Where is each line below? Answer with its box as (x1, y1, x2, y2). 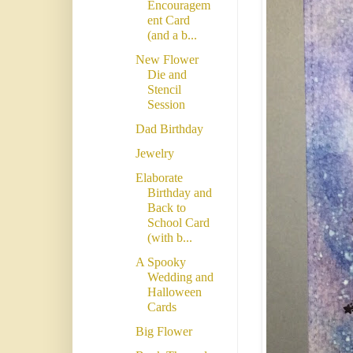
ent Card (147, 13, 190, 28)
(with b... (147, 231, 192, 245)
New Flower (135, 53, 199, 67)
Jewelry (135, 147, 174, 161)
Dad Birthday (135, 122, 203, 136)
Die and (147, 68, 187, 82)
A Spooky (135, 255, 186, 269)
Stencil (147, 83, 181, 97)
